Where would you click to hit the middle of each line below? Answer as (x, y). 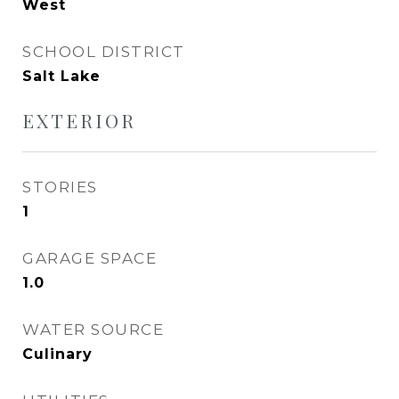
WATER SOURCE (93, 330)
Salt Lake (61, 76)
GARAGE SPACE (90, 258)
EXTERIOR (79, 120)
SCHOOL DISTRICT (104, 52)
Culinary (57, 354)
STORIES (60, 187)
